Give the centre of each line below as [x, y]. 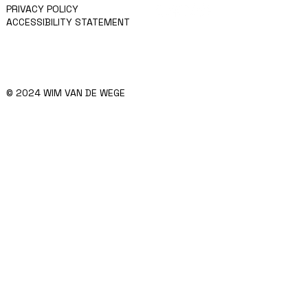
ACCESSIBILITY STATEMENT [68, 22]
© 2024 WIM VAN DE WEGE [65, 92]
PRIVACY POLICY [42, 9]
